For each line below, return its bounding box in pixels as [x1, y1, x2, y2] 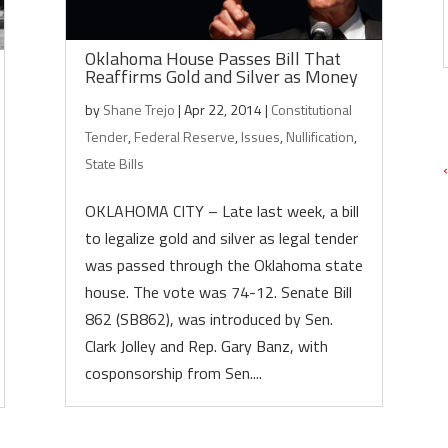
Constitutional [270, 99, 352, 120]
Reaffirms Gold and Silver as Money [84, 63, 358, 90]
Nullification [285, 126, 354, 147]
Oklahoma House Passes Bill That [84, 45, 341, 72]
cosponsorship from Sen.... [84, 361, 262, 385]
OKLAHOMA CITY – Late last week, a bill [84, 199, 359, 223]
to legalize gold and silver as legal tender [84, 226, 358, 250]
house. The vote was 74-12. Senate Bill [84, 280, 352, 304]
